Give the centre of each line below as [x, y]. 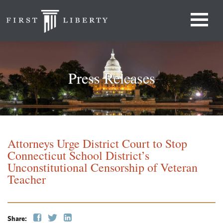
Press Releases [111, 78]
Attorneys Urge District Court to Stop [97, 144]
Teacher [27, 179]
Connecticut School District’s [78, 156]
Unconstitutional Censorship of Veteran [103, 167]
